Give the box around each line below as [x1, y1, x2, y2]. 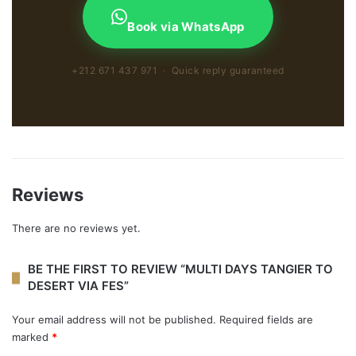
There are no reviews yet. [12, 222, 141, 234]
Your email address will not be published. [12, 313, 216, 326]
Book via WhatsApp [127, 19, 245, 34]
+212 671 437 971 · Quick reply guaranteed [72, 64, 284, 76]
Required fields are [219, 313, 313, 326]
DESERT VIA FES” [28, 278, 129, 293]
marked [12, 331, 52, 343]
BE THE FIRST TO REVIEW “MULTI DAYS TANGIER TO [28, 261, 333, 277]
